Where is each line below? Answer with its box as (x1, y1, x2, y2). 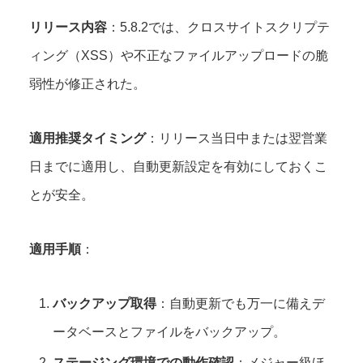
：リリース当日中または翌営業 (146, 131, 327, 146)
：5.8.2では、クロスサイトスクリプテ (107, 20, 330, 35)
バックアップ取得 (53, 297, 157, 311)
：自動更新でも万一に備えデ (156, 297, 326, 311)
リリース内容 (29, 20, 107, 35)
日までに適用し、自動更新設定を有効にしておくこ (29, 160, 327, 174)
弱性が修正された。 (29, 77, 146, 92)
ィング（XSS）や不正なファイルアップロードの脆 (29, 49, 328, 63)
